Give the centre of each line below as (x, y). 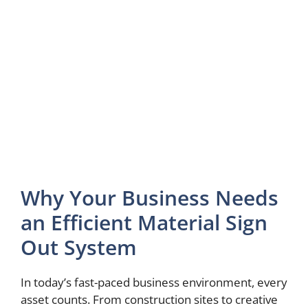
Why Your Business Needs (150, 198)
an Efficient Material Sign (144, 222)
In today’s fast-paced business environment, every (154, 282)
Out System (79, 247)
